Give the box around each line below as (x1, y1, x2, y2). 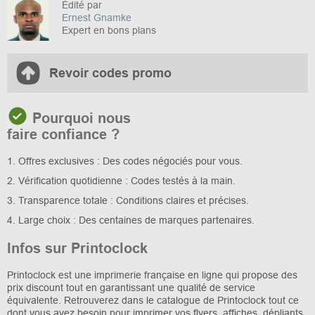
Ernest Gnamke (62, 12, 131, 24)
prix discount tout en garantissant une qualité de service (7, 282, 255, 294)
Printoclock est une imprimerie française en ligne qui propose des (7, 269, 297, 281)
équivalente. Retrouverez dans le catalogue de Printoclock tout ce (7, 295, 299, 307)
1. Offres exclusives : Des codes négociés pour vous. (7, 155, 243, 167)
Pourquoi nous (28, 110, 131, 127)
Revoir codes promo (49, 66, 172, 81)
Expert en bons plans (62, 25, 156, 37)
